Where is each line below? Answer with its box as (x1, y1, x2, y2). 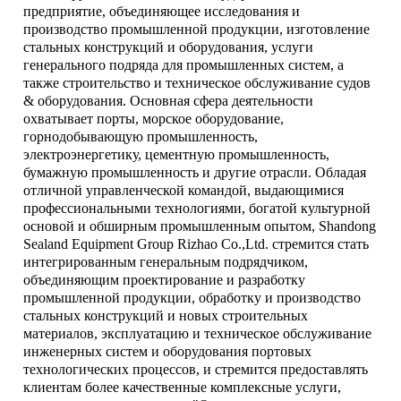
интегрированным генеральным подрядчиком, (23, 253, 309, 269)
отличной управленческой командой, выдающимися (23, 182, 345, 198)
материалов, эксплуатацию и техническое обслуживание (23, 325, 372, 341)
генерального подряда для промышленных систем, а (23, 56, 345, 73)
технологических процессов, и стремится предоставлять (23, 361, 369, 377)
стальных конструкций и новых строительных (23, 307, 309, 323)
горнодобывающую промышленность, (23, 128, 259, 144)
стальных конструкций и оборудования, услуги (23, 38, 314, 55)
